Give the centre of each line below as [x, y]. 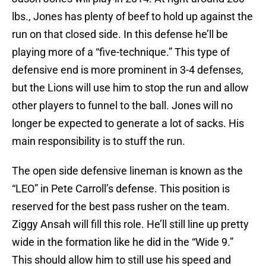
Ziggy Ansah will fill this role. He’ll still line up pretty [130, 224]
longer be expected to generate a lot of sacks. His [128, 123]
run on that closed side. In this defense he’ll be [120, 34]
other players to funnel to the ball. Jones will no [122, 106]
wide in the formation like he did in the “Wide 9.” [123, 242]
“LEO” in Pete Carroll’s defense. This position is [121, 189]
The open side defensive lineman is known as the [127, 171]
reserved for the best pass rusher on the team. [121, 207]
